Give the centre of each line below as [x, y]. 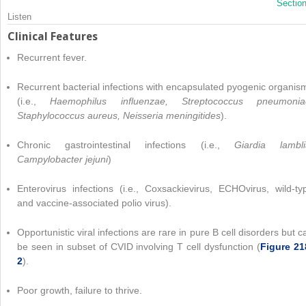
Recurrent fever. [52, 57]
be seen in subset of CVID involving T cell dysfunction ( [139, 246]
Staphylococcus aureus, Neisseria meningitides [119, 115]
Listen [19, 17]
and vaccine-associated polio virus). [94, 203]
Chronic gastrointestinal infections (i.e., [126, 144]
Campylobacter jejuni [62, 159]
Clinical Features [53, 37]
